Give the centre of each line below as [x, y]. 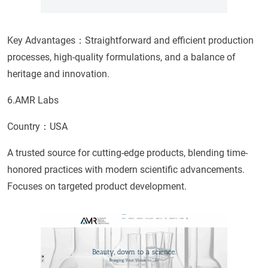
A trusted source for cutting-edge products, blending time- [127, 153]
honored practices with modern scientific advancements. [126, 170]
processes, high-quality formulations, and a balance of [121, 57]
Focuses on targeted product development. [97, 187]
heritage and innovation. [58, 74]
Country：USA [37, 127]
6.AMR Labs [33, 100]
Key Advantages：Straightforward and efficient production [130, 41]
